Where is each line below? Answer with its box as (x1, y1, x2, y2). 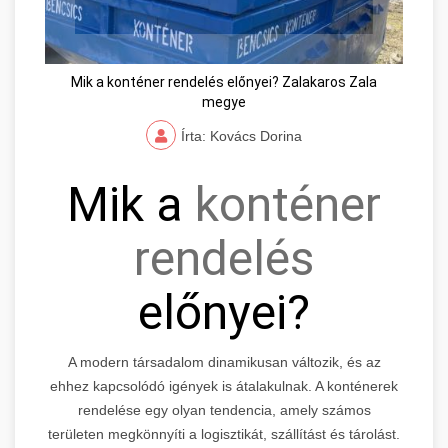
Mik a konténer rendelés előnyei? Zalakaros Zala (71, 74, 377, 91)
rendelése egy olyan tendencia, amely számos (77, 402, 371, 419)
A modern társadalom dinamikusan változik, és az (67, 354, 381, 371)
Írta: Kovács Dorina (181, 128, 302, 145)
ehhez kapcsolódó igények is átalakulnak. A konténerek (50, 378, 398, 395)
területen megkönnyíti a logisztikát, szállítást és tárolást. (48, 426, 400, 443)
